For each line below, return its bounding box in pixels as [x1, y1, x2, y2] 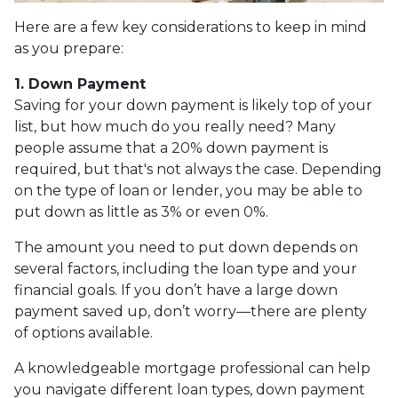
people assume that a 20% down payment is [14, 139, 328, 157]
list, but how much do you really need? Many [14, 118, 336, 136]
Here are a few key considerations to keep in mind [14, 19, 367, 36]
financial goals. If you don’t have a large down [14, 282, 338, 299]
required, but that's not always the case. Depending [14, 161, 382, 179]
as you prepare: [14, 40, 123, 58]
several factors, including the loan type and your [14, 260, 357, 278]
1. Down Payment [14, 76, 146, 93]
